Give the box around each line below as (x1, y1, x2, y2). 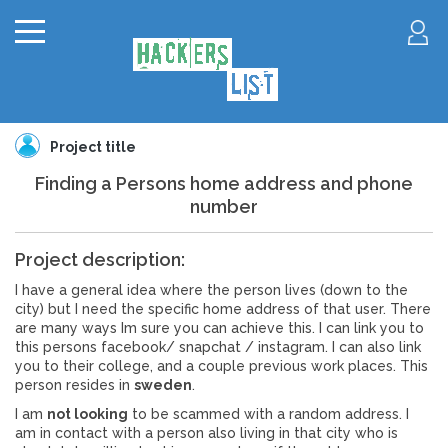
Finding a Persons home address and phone (35, 173, 413, 194)
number (190, 196, 258, 217)
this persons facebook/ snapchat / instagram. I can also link (15, 339, 421, 355)
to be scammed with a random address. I (128, 406, 409, 422)
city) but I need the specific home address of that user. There (15, 301, 431, 317)
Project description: (15, 249, 185, 270)
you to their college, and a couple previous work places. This (15, 358, 428, 374)
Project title (50, 139, 136, 155)
